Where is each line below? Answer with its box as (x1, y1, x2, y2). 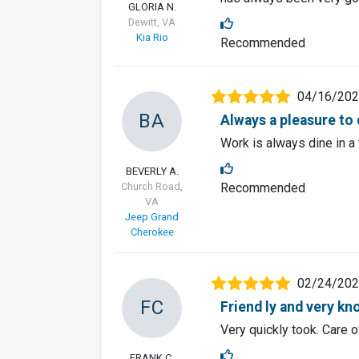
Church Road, (121, 180, 183, 193)
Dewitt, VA (128, 16, 175, 29)
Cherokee (130, 226, 174, 239)
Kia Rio (135, 31, 168, 44)
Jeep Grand (125, 211, 179, 224)
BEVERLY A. (125, 165, 179, 178)
